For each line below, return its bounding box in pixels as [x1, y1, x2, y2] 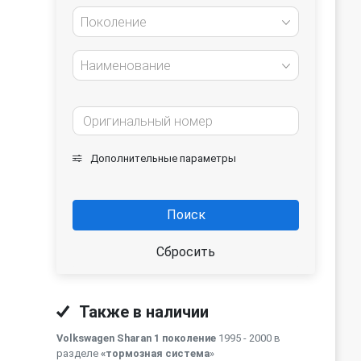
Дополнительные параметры [88, 152, 236, 164]
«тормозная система [101, 347, 210, 359]
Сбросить [156, 244, 215, 259]
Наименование [81, 58, 171, 73]
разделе [56, 347, 101, 359]
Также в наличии [76, 302, 209, 322]
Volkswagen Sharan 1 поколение [56, 332, 216, 344]
